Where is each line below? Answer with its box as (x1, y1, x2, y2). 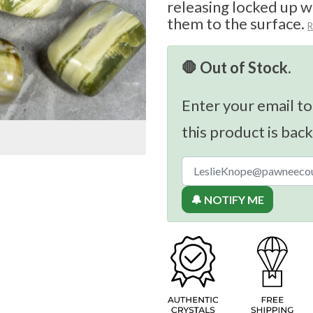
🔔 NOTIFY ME (191, 193, 264, 207)
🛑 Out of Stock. (182, 58, 291, 78)
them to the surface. (167, 14, 305, 34)
